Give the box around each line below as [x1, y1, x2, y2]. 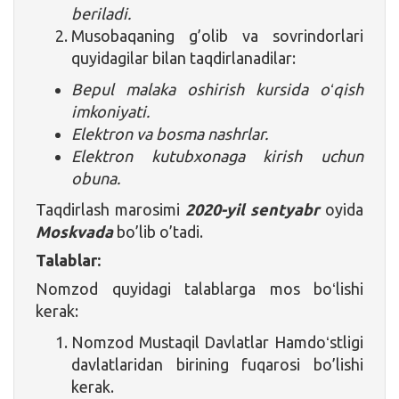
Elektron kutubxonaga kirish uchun [71, 146, 363, 165]
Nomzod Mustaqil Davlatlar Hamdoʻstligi [71, 332, 363, 351]
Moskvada [36, 222, 113, 240]
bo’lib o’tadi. [113, 222, 203, 240]
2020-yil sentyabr [185, 199, 325, 218]
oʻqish [320, 79, 363, 98]
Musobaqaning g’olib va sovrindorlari [71, 26, 363, 45]
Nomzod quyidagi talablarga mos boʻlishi [36, 279, 363, 297]
